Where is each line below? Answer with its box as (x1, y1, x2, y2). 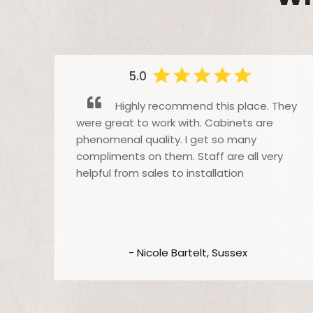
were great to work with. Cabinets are (76, 115, 274, 131)
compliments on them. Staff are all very (76, 149, 284, 164)
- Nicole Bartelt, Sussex (129, 245, 248, 260)
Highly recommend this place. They (112, 99, 298, 114)
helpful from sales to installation (76, 166, 245, 181)
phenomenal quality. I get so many (76, 132, 257, 147)
